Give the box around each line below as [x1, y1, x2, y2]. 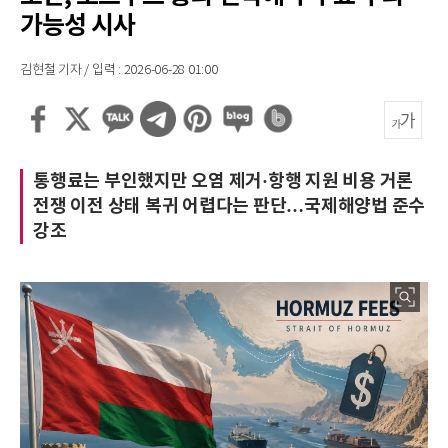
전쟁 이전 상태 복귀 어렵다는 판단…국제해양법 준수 [33, 195, 425, 217]
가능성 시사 [20, 11, 135, 41]
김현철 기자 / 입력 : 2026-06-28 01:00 [20, 63, 218, 78]
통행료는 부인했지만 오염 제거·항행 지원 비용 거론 [33, 170, 413, 192]
